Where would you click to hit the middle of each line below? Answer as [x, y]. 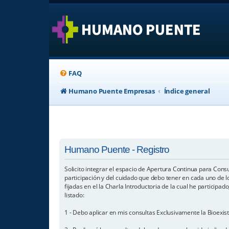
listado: [74, 195]
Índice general [187, 91]
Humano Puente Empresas [112, 91]
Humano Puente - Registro [117, 150]
